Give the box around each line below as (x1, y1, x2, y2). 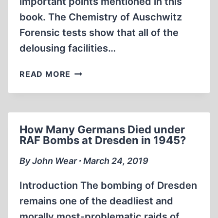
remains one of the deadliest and (19, 195, 173, 207)
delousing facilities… (19, 42, 116, 54)
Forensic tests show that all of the (19, 27, 179, 38)
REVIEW (70, 66, 104, 76)
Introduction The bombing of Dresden (19, 180, 197, 191)
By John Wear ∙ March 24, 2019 (19, 156, 148, 166)
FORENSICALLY (70, 103, 134, 112)
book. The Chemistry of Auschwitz (19, 11, 182, 23)
